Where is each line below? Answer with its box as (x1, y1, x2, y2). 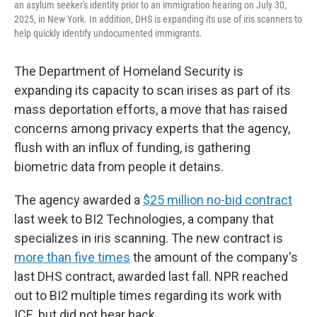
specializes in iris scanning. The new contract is (14, 231, 283, 246)
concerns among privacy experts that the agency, (14, 121, 290, 136)
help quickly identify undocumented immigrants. (14, 28, 202, 39)
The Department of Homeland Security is (14, 64, 243, 79)
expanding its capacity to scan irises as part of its (14, 83, 291, 98)
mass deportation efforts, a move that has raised (14, 102, 287, 117)
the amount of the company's (130, 250, 298, 265)
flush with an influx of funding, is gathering (14, 140, 250, 155)
